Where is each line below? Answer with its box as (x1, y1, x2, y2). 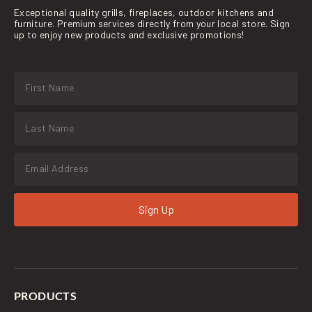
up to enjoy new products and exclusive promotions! (14, 29, 244, 41)
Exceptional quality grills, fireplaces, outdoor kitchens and (14, 6, 274, 19)
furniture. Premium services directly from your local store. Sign (14, 17, 290, 30)
